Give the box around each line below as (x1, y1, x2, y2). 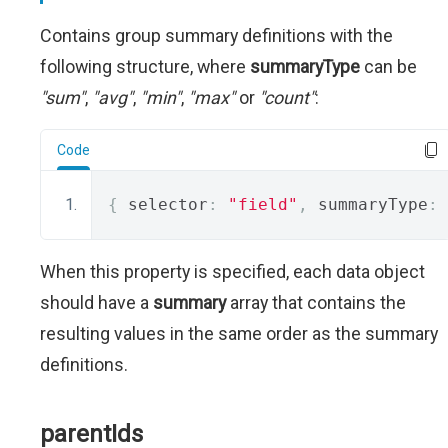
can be (360, 56, 417, 77)
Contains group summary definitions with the (40, 25, 393, 46)
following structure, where (40, 56, 250, 77)
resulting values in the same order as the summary (40, 323, 438, 344)
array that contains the (226, 292, 406, 313)
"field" (228, 195, 298, 214)
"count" (259, 87, 315, 108)
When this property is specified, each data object (40, 261, 425, 282)
